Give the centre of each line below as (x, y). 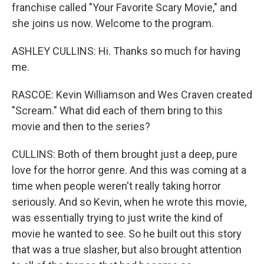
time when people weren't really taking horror (116, 186)
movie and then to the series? (81, 126)
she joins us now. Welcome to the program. (113, 23)
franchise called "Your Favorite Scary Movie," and (124, 7)
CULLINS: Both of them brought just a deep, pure (125, 154)
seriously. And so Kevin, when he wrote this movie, (129, 202)
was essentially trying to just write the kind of (118, 218)
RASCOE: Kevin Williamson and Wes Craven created (132, 95)
